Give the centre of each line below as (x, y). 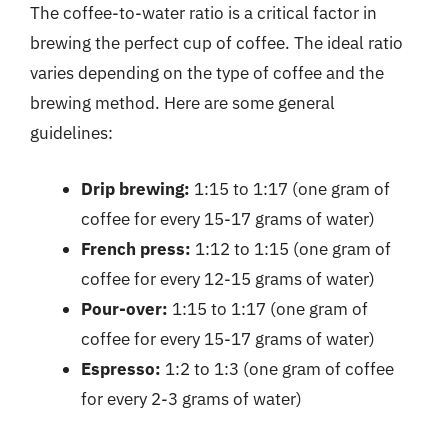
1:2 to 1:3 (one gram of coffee (277, 368)
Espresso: (121, 368)
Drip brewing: (135, 188)
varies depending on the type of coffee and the (207, 73)
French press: (136, 248)
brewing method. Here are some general (182, 103)
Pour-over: (124, 308)
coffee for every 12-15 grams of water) (228, 278)
